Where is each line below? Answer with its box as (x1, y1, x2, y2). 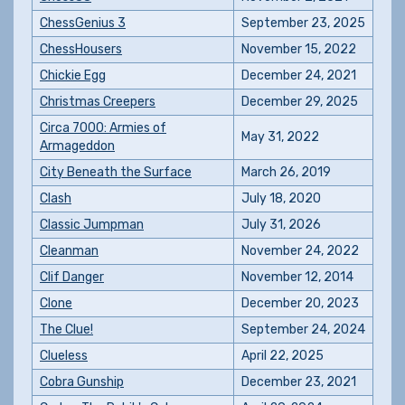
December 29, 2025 (241, 94, 358, 109)
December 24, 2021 (241, 68, 356, 83)
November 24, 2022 (241, 243, 359, 259)
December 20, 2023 (241, 296, 359, 311)
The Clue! (40, 322, 93, 337)
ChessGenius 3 (40, 15, 126, 31)
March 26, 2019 (241, 165, 331, 180)
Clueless (40, 348, 88, 363)
